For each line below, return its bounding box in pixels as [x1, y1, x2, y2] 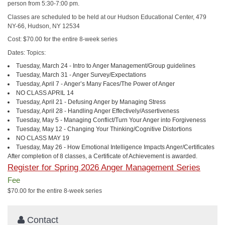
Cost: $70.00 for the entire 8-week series [8, 36, 118, 43]
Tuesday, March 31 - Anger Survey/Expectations [16, 71, 146, 78]
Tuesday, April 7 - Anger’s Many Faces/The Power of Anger [16, 80, 175, 87]
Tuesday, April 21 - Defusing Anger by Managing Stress [16, 98, 166, 105]
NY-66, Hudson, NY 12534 [8, 22, 80, 30]
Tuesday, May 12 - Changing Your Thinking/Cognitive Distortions [16, 126, 192, 133]
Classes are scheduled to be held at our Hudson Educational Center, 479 [8, 13, 206, 21]
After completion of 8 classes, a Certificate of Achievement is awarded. [8, 153, 197, 160]
